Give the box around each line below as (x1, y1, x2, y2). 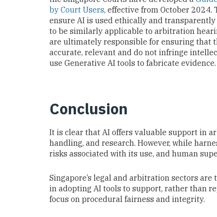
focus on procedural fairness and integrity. (49, 194, 205, 204)
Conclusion (49, 99, 128, 119)
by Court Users (49, 4, 104, 15)
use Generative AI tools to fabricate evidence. (49, 58, 216, 68)
